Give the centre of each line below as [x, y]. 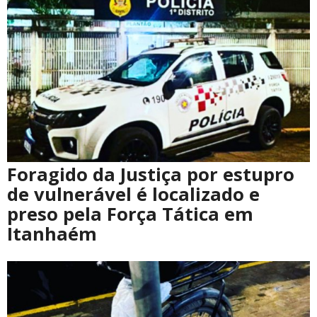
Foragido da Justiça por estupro [151, 174]
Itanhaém [52, 234]
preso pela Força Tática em [130, 214]
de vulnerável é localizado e [133, 194]
